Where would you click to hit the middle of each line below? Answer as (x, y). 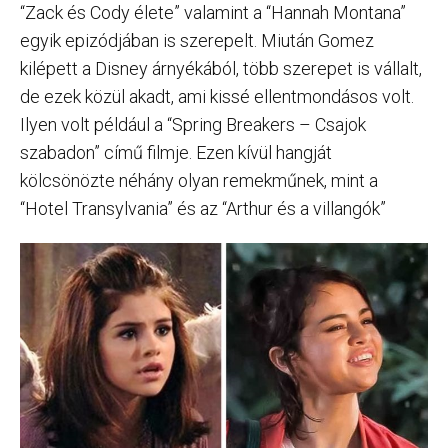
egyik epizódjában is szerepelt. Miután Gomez (197, 41)
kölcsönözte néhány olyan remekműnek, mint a (199, 181)
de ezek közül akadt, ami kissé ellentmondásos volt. (217, 97)
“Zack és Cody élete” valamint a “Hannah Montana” (213, 13)
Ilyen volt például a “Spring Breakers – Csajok (193, 125)
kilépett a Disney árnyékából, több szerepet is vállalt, (221, 69)
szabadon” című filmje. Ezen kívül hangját (176, 153)
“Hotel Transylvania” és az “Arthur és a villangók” (203, 209)
